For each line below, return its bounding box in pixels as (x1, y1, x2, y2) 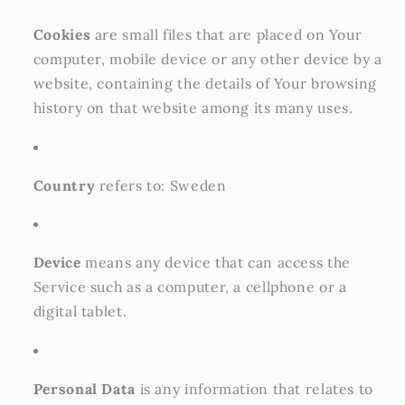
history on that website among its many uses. (33, 99, 353, 118)
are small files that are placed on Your (90, 25, 363, 44)
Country (33, 175, 96, 194)
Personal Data (33, 379, 136, 398)
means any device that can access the (80, 253, 351, 272)
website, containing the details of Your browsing (33, 74, 377, 93)
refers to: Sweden (95, 175, 227, 194)
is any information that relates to (135, 379, 374, 398)
